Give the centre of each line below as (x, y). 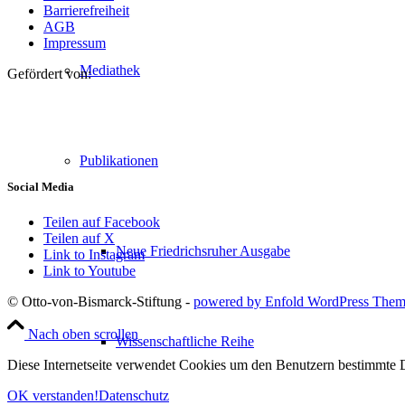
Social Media (41, 186)
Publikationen (119, 160)
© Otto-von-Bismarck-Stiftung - (100, 302)
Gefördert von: (49, 73)
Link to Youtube (89, 271)
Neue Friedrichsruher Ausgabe (203, 251)
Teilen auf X (79, 239)
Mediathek (110, 70)
